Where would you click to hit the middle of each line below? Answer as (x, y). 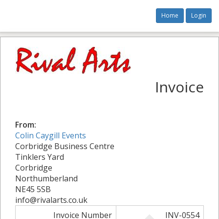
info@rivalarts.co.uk (51, 200)
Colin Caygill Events (51, 135)
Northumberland (46, 178)
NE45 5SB (33, 189)
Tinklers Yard (40, 157)
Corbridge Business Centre (65, 146)
